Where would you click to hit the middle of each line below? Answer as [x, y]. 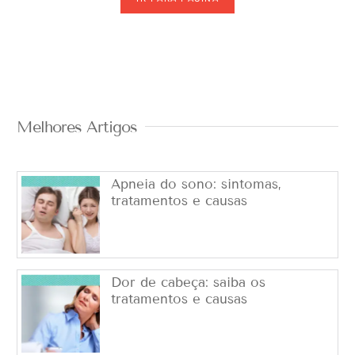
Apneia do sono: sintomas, [196, 184]
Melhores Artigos [77, 126]
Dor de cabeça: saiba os [188, 283]
